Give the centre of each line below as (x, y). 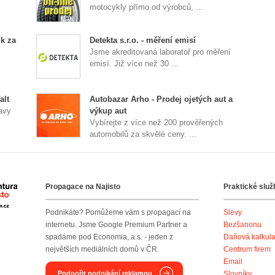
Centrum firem (247, 249)
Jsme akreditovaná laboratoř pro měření (161, 52)
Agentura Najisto (45, 190)
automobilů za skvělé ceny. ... (143, 134)
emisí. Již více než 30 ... (134, 64)
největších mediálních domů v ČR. (102, 249)
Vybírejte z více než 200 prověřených (157, 122)
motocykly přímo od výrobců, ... (147, 7)
